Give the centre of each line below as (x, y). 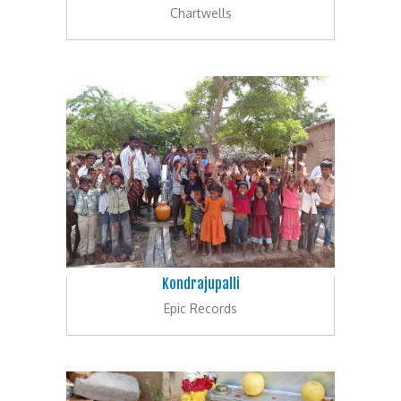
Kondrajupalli (200, 283)
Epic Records (200, 308)
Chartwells (200, 13)
